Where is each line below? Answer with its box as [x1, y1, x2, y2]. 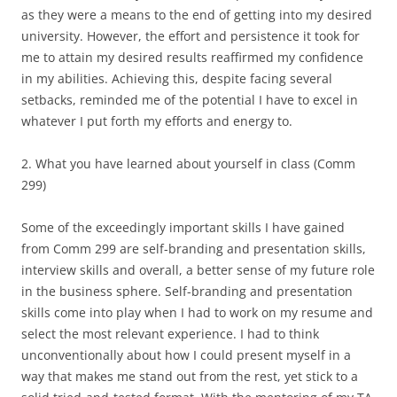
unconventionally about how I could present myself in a [21, 346, 351, 363]
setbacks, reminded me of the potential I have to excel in [21, 90, 358, 108]
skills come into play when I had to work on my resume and [21, 303, 373, 321]
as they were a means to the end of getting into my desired [21, 5, 372, 23]
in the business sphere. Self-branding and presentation [21, 282, 353, 300]
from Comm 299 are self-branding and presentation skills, [21, 239, 366, 257]
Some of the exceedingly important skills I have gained [21, 218, 345, 236]
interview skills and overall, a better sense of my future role [21, 261, 375, 278]
